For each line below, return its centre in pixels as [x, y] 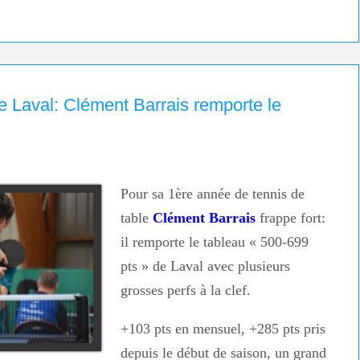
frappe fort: [290, 218]
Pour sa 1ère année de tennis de [212, 194]
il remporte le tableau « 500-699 [214, 242]
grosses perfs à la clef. [185, 290]
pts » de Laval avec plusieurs [205, 266]
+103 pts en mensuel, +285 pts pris [223, 329]
